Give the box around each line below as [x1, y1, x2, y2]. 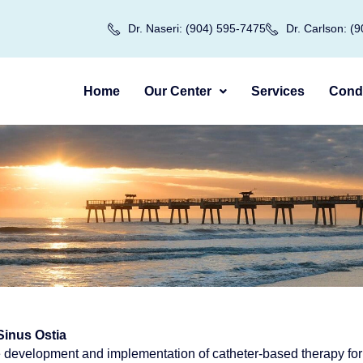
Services [250, 83, 305, 98]
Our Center [143, 83, 211, 98]
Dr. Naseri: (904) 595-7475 [127, 22, 266, 35]
